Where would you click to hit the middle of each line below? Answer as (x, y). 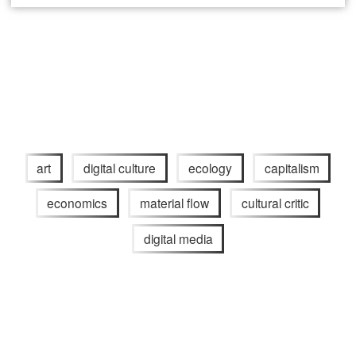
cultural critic (275, 203)
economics (77, 203)
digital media (178, 239)
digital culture (120, 167)
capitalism (292, 167)
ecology (210, 167)
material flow (174, 203)
